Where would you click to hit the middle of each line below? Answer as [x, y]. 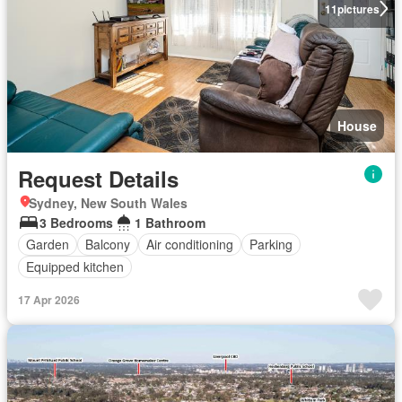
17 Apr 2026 [49, 299]
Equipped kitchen [75, 267]
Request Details [98, 178]
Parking [271, 244]
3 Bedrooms [76, 222]
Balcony [108, 244]
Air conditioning [190, 244]
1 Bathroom [170, 222]
